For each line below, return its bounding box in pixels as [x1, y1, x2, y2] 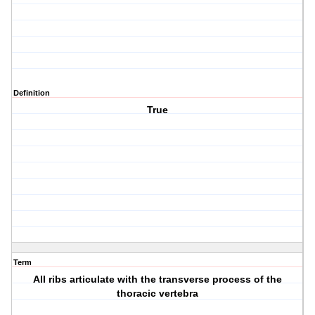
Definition [13, 89, 50, 98]
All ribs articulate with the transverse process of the [33, 274, 283, 285]
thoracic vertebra [117, 288, 199, 300]
